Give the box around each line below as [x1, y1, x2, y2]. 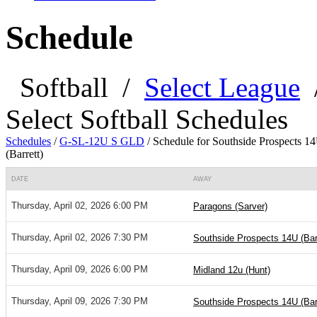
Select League [144, 72, 300, 103]
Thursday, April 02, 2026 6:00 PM [11, 200, 148, 212]
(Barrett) [6, 148, 43, 161]
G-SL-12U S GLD [59, 135, 144, 148]
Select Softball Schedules [6, 104, 288, 135]
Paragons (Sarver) [193, 201, 267, 212]
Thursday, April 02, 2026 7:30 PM [11, 232, 148, 243]
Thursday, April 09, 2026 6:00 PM [11, 264, 148, 275]
